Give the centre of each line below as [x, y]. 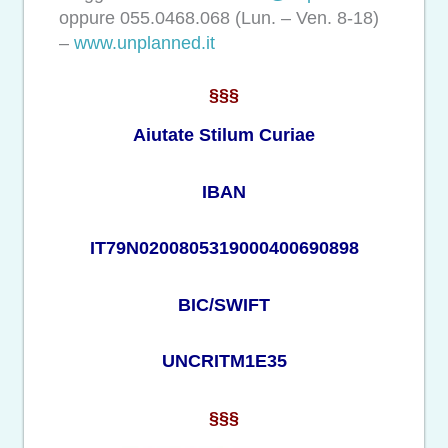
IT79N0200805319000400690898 [224, 248]
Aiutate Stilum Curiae [224, 135]
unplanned [159, 42]
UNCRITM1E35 [224, 361]
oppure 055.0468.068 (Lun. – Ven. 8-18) [219, 17]
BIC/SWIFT [224, 304]
